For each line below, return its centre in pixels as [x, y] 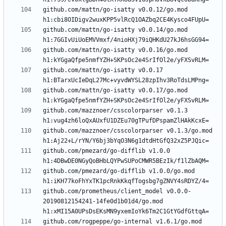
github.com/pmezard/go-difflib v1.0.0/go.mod [119, 171]
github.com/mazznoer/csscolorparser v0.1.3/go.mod [128, 131]
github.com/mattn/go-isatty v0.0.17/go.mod [115, 91]
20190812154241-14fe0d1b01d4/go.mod [103, 202]
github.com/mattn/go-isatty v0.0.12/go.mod [115, 10]
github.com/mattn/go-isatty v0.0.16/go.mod [115, 50]
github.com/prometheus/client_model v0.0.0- [117, 191]
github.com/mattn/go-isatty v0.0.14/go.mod [115, 30]
